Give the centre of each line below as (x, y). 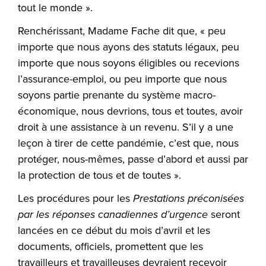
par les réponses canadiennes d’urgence (113, 214)
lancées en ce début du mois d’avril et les (114, 230)
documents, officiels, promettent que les (110, 246)
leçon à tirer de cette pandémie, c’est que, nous (128, 143)
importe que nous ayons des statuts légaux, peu (129, 47)
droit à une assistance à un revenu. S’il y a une (126, 127)
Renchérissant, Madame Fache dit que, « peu (122, 31)
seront (224, 214)
